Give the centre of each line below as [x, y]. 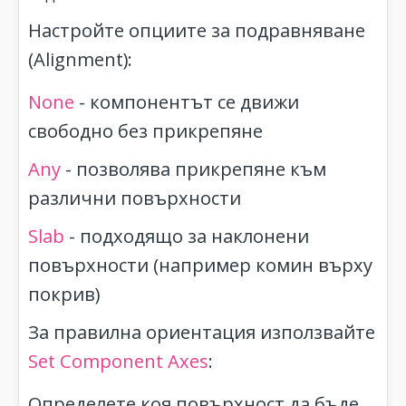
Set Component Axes [118, 361]
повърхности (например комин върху [200, 265]
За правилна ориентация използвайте [202, 332]
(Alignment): [80, 59]
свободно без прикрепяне [145, 130]
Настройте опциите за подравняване [197, 30]
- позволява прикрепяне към [193, 169]
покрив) [64, 294]
